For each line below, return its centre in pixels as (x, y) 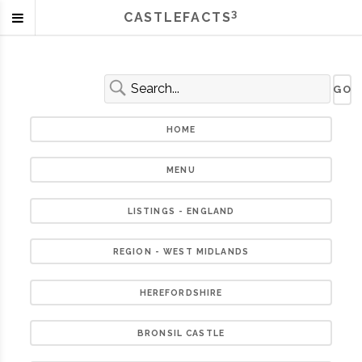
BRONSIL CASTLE (181, 333)
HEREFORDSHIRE (181, 292)
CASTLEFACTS (177, 17)
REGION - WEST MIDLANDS (181, 252)
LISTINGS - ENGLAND (181, 210)
